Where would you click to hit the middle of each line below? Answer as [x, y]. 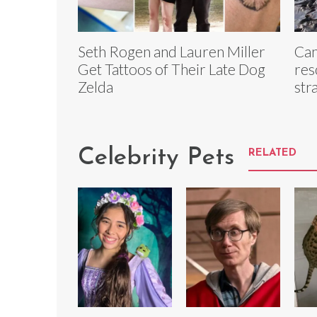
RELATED [272, 154]
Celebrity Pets [156, 158]
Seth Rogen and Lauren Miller [172, 52]
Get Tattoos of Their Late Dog [172, 69]
